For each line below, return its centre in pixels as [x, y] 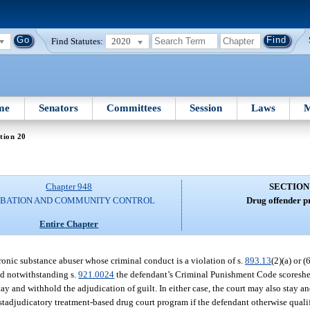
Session [206, 108]
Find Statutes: [77, 41]
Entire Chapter [69, 224]
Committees [134, 108]
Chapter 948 [69, 187]
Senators [58, 108]
